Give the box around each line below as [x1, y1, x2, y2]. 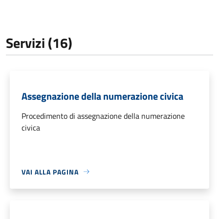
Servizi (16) [6, 32, 72, 53]
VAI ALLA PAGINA [22, 166, 79, 177]
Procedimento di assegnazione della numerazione [22, 109, 185, 122]
